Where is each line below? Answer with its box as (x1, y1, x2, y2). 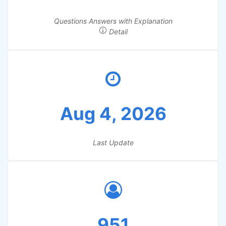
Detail (106, 27, 128, 36)
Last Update (92, 138, 134, 147)
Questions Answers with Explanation (53, 17, 173, 25)
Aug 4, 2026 (60, 103, 166, 124)
